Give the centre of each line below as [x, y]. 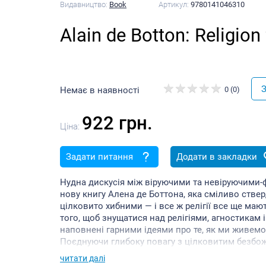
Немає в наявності [100, 90]
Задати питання [99, 157]
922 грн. [118, 123]
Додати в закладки [216, 157]
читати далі [83, 258]
